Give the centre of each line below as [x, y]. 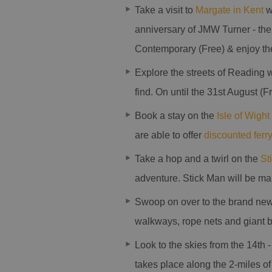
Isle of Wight [243, 116]
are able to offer [168, 135]
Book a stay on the [176, 116]
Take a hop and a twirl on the [198, 159]
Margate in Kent [229, 10]
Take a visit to [165, 10]
